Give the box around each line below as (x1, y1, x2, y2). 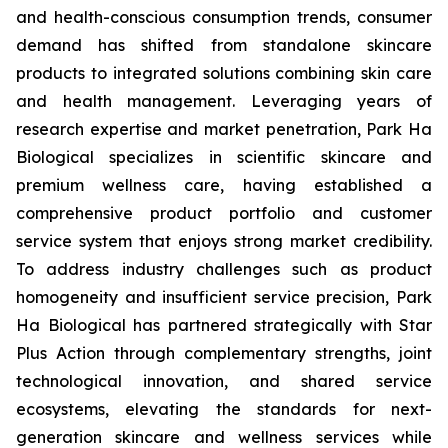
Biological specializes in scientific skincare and (16, 147, 432, 167)
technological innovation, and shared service (16, 371, 432, 391)
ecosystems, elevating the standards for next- (16, 399, 432, 419)
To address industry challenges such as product (16, 259, 432, 279)
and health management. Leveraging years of (16, 91, 432, 111)
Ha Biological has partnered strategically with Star (16, 315, 432, 335)
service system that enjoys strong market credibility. (16, 231, 432, 251)
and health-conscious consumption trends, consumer (16, 7, 432, 27)
